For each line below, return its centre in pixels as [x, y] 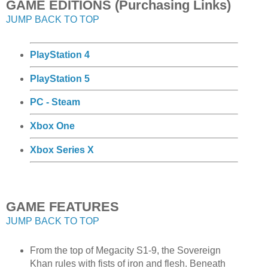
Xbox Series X [62, 150]
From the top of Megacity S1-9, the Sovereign [125, 250]
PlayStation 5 [60, 78]
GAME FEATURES [63, 206]
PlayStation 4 [60, 54]
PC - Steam [55, 102]
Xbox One [52, 126]
